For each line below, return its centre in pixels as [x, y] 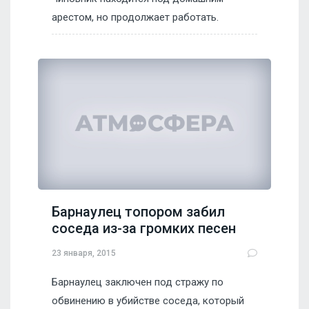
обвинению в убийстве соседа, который [148, 301]
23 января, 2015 [84, 253]
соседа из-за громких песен [144, 229]
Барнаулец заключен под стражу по [138, 282]
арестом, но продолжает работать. [135, 18]
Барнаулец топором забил [138, 212]
